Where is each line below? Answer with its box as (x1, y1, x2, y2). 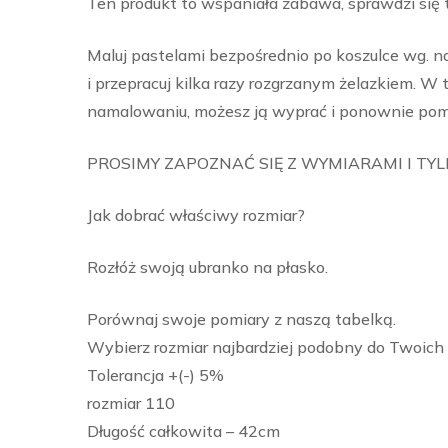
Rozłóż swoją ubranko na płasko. (87, 257, 328, 278)
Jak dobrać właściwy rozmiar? (87, 205, 305, 226)
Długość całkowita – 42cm (87, 421, 280, 442)
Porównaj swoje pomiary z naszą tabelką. (87, 309, 396, 330)
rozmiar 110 (87, 393, 175, 414)
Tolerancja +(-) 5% (87, 365, 224, 386)
